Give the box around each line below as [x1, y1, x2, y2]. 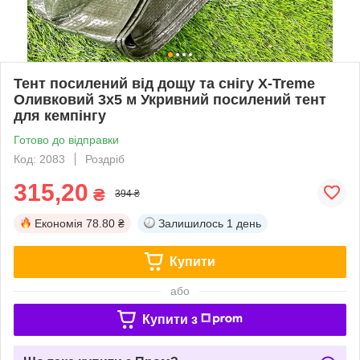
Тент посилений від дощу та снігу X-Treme [14, 75, 315, 92]
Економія [35, 216, 83, 230]
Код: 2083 [14, 152, 65, 166]
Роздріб [85, 152, 125, 166]
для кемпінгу [14, 107, 106, 124]
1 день [227, 216, 261, 230]
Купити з [141, 312, 198, 326]
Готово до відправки [14, 133, 119, 146]
